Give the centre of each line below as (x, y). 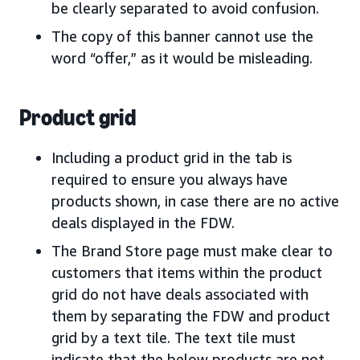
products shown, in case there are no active (195, 201)
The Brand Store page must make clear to (192, 251)
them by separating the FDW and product (191, 316)
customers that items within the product (187, 273)
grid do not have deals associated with (180, 295)
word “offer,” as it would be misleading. (182, 58)
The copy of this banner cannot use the (182, 37)
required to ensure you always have (170, 180)
